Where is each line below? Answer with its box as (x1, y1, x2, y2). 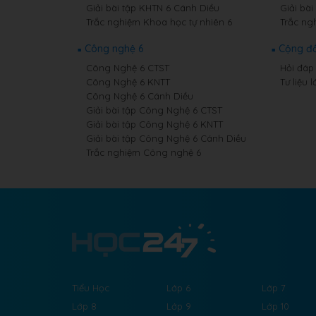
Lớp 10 (261, 300, 289, 312)
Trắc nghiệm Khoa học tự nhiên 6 (86, 16, 232, 28)
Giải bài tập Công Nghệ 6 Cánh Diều (86, 133, 246, 144)
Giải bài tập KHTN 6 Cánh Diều (86, 2, 219, 13)
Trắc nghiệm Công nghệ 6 (86, 147, 201, 158)
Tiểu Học (72, 282, 109, 293)
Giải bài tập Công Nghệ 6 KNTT (86, 119, 223, 130)
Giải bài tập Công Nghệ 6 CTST (86, 104, 222, 116)
